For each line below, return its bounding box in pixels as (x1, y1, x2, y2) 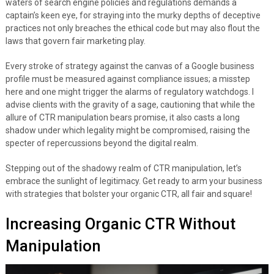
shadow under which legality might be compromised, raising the (5, 125, 250, 136)
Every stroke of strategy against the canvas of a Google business (5, 61, 254, 72)
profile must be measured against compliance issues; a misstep (5, 74, 250, 84)
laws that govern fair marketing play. (5, 36, 146, 46)
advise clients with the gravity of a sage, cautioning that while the (5, 100, 255, 110)
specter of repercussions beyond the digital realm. (5, 138, 198, 149)
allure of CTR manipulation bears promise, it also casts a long (5, 113, 240, 123)
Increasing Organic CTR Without (5, 215, 235, 234)
